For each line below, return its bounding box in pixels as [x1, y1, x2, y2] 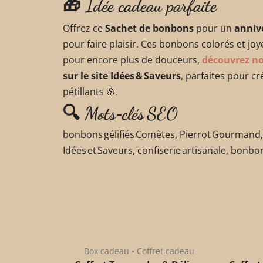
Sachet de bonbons [105, 21, 194, 35]
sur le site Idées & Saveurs [63, 69, 181, 82]
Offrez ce [63, 21, 105, 35]
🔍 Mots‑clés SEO [63, 102, 178, 124]
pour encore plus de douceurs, [63, 53, 202, 66]
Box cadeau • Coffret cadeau [84, 245, 194, 257]
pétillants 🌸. [63, 85, 118, 98]
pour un [194, 21, 234, 35]
